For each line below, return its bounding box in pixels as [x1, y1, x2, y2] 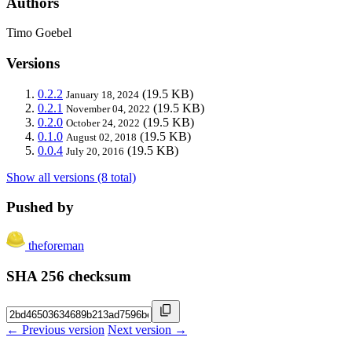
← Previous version [6, 322, 104, 336]
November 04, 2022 [66, 102, 150, 115]
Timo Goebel [6, 26, 71, 40]
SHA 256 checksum [6, 267, 131, 284]
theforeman [28, 239, 84, 253]
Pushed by [6, 199, 74, 216]
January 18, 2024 [66, 88, 139, 101]
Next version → [108, 322, 187, 336]
